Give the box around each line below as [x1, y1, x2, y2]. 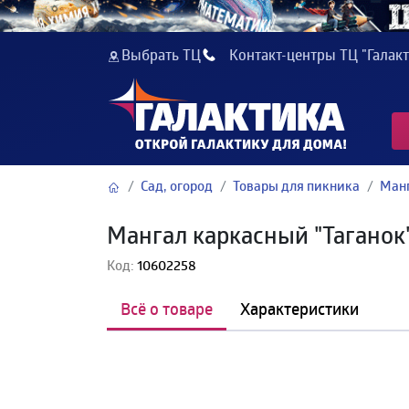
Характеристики [240, 297, 359, 320]
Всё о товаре [121, 297, 213, 320]
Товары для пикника [233, 176, 361, 196]
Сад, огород [141, 176, 214, 196]
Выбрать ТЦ [121, 44, 202, 65]
